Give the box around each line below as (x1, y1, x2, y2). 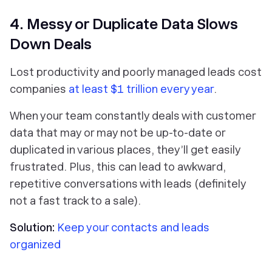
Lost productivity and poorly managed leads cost (10, 65, 262, 78)
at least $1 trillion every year (69, 82, 214, 95)
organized (10, 237, 61, 251)
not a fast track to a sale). (10, 194, 141, 207)
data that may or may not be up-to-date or (10, 126, 225, 139)
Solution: (10, 220, 55, 234)
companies (10, 82, 69, 95)
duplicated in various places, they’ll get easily (10, 143, 240, 156)
